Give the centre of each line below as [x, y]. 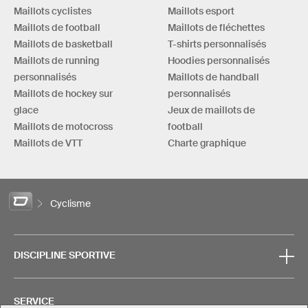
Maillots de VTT [48, 143]
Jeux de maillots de [211, 110]
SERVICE [34, 301]
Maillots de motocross [63, 127]
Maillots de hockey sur [63, 94]
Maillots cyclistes [53, 11]
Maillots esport [201, 11]
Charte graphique [207, 143]
